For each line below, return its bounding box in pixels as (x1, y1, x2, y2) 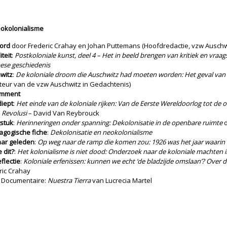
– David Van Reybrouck (27, 108, 99, 118)
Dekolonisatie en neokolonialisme (50, 128, 152, 137)
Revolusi (2, 108, 27, 118)
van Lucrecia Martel (91, 176, 152, 185)
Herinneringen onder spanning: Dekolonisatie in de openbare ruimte (16, 118, 222, 127)
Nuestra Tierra (48, 176, 91, 185)
